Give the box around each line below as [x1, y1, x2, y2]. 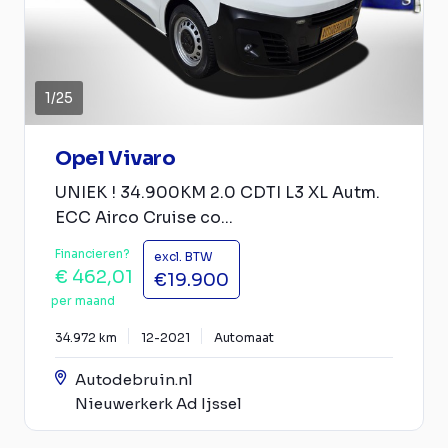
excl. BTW [154, 248, 213, 264]
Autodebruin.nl [75, 369, 193, 389]
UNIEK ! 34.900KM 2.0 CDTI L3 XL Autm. [55, 181, 380, 203]
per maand [51, 292, 115, 308]
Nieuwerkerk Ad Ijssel [75, 393, 242, 413]
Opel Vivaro [55, 145, 176, 171]
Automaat [214, 329, 274, 345]
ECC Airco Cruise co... [55, 206, 233, 228]
